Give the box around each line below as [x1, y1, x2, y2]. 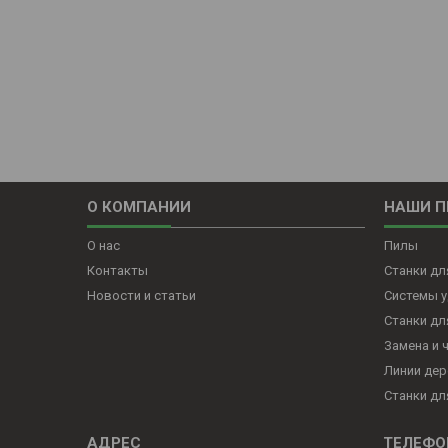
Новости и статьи [87, 288, 197, 304]
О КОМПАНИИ [87, 198, 192, 217]
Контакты [87, 263, 149, 279]
